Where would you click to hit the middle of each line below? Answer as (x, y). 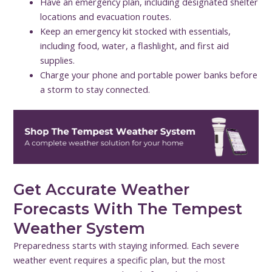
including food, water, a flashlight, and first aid (135, 45)
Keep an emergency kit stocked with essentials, (136, 31)
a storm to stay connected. (95, 89)
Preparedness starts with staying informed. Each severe (127, 245)
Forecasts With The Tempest (128, 209)
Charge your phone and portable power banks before (149, 74)
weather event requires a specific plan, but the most (120, 260)
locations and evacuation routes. (106, 16)
